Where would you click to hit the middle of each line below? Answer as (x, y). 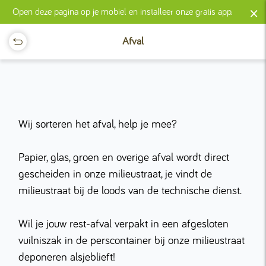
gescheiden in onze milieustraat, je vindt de (115, 174)
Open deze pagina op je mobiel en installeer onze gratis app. (123, 12)
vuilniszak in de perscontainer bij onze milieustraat (132, 241)
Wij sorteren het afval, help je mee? (99, 124)
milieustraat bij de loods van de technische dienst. (130, 191)
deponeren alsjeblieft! (67, 257)
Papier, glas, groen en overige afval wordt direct (124, 158)
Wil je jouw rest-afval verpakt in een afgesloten (123, 224)
